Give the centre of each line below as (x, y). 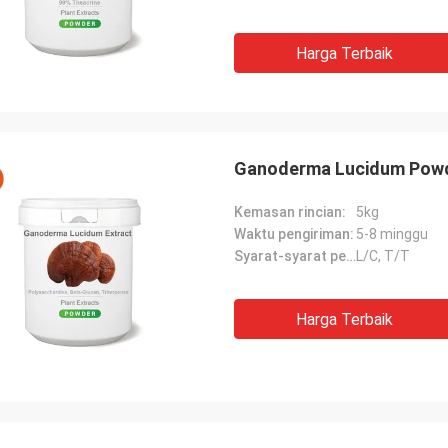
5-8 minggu (392, 234)
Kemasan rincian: (290, 212)
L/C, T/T (383, 256)
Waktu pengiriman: (294, 234)
